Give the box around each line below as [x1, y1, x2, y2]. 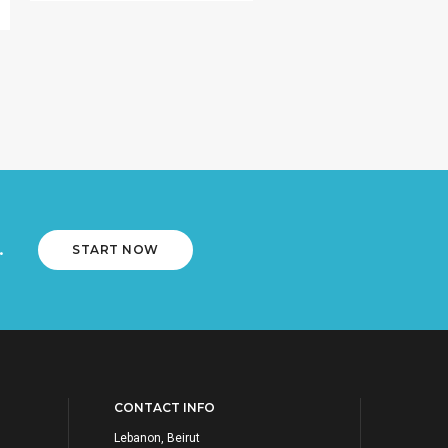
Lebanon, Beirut [113, 430, 200, 445]
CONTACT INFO [113, 399, 215, 415]
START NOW [72, 242, 159, 258]
